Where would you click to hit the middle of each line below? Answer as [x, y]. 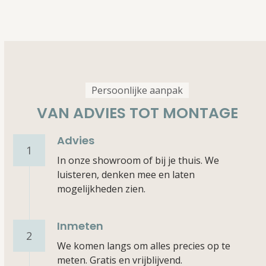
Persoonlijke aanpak [137, 90]
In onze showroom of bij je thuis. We [138, 160]
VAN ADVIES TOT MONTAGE [137, 113]
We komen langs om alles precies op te [144, 246]
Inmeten [80, 226]
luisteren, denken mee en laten [126, 175]
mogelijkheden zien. [102, 189]
